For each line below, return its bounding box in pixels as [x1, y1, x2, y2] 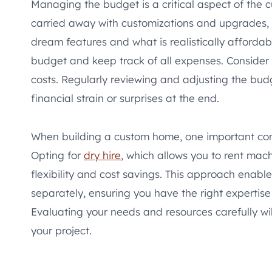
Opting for [31, 148, 84, 161]
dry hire [84, 148, 121, 161]
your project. [31, 223, 92, 237]
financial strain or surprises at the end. [31, 91, 219, 104]
